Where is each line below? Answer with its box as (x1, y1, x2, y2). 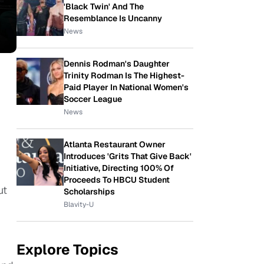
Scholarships (64, 186, 115, 197)
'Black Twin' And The (64, 1, 144, 12)
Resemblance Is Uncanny (64, 13, 162, 24)
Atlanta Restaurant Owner (64, 139, 166, 150)
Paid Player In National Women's (64, 82, 189, 93)
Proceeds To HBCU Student (64, 174, 170, 185)
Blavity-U (64, 200, 94, 209)
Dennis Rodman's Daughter (64, 58, 170, 69)
